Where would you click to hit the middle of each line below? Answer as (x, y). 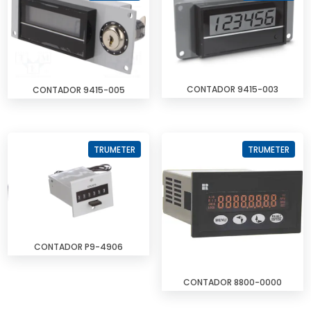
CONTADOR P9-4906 (79, 246)
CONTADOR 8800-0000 (232, 282)
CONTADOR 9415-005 (78, 90)
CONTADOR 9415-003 (232, 89)
